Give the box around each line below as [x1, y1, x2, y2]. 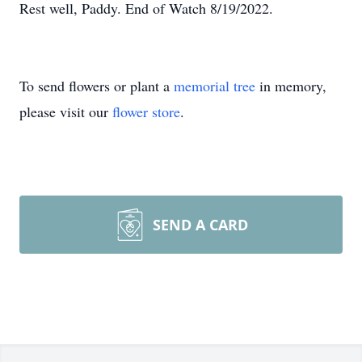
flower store [112, 102, 180, 121]
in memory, [255, 76, 326, 95]
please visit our [19, 102, 112, 121]
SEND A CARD [153, 215, 248, 234]
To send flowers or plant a [19, 76, 174, 95]
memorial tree [174, 76, 255, 95]
